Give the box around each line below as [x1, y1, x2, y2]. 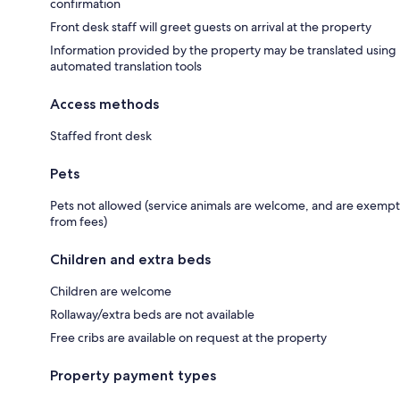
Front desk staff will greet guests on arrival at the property [50, 18, 371, 35]
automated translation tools [50, 57, 202, 74]
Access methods [50, 95, 159, 112]
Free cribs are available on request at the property [50, 329, 327, 346]
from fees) [50, 212, 107, 229]
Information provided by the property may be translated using [50, 41, 396, 58]
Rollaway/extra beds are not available [50, 305, 254, 322]
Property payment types [50, 366, 216, 384]
